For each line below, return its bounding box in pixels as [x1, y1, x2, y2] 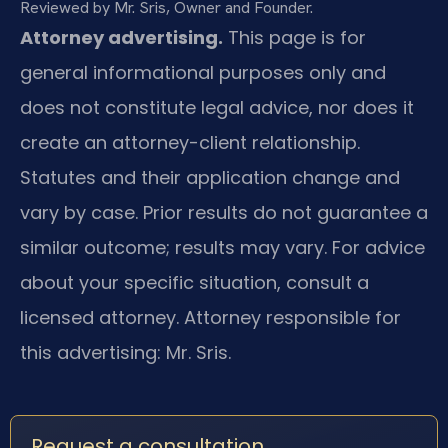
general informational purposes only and [20, 60, 386, 86]
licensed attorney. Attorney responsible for [20, 305, 401, 331]
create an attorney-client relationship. [20, 130, 360, 156]
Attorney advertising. [20, 25, 223, 51]
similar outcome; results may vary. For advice [20, 235, 425, 261]
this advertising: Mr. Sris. [20, 340, 231, 366]
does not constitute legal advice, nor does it [20, 95, 414, 121]
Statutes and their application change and [20, 165, 400, 191]
